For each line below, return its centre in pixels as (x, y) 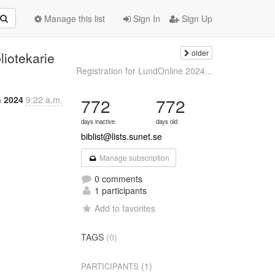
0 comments (118, 179)
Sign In (145, 18)
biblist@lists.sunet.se (122, 136)
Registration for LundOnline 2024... (144, 71)
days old (167, 122)
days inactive (98, 122)
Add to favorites (125, 208)
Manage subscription (133, 157)
